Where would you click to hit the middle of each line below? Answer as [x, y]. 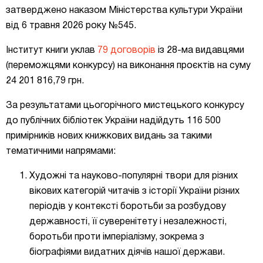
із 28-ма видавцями [200, 50]
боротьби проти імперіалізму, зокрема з [117, 237]
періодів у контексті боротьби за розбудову [128, 206]
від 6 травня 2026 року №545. [71, 26]
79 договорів [127, 50]
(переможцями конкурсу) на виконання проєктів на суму [128, 65]
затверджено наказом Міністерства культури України [124, 10]
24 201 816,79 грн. [45, 81]
